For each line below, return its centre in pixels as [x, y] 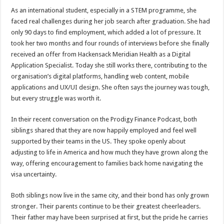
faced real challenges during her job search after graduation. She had [111, 21]
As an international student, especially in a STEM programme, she [104, 10]
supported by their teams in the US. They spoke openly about [98, 141]
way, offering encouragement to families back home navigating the [107, 163]
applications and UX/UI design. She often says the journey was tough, [110, 87]
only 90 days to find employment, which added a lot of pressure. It [106, 32]
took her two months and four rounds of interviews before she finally [110, 43]
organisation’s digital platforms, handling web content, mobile [100, 76]
